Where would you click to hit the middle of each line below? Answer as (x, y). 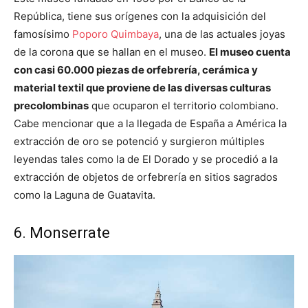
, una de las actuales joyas (222, 34)
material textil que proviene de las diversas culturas (142, 87)
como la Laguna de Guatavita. (85, 195)
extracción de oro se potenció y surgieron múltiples (139, 141)
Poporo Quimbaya (115, 34)
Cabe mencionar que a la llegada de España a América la (150, 123)
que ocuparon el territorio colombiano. (184, 105)
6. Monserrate (62, 232)
